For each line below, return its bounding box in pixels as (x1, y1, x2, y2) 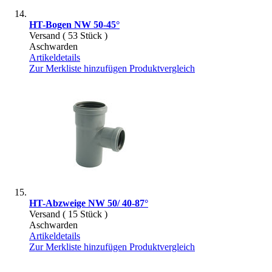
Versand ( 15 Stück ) (29, 208, 107, 219)
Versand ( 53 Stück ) (29, 30, 107, 41)
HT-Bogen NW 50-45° (29, 19, 120, 30)
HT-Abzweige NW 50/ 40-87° (29, 197, 148, 208)
